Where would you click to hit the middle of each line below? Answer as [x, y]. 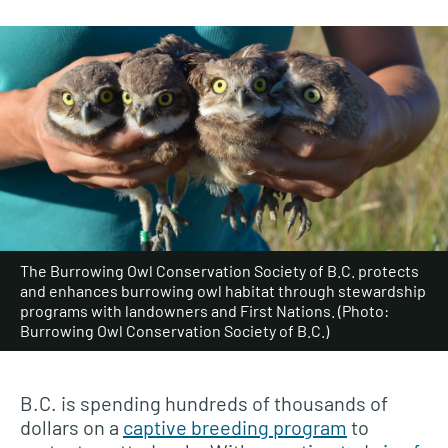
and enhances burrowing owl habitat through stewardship [223, 290]
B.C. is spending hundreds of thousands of [204, 402]
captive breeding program [235, 426]
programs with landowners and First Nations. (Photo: [204, 310]
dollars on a [71, 426]
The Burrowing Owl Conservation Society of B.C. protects [219, 270]
